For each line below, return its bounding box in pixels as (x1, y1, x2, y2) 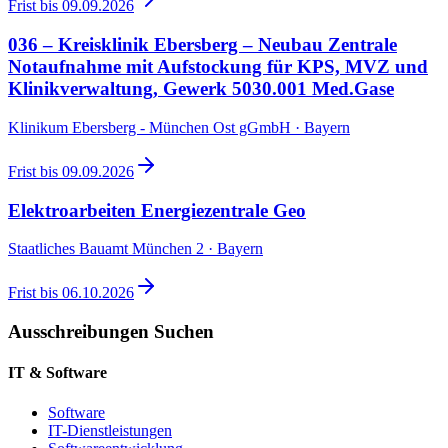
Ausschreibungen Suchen (8, 320, 214, 342)
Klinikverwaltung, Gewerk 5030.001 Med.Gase (8, 78, 394, 100)
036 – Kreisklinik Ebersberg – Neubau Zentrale (8, 34, 397, 56)
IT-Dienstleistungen (48, 421, 172, 439)
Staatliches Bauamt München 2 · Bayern (8, 240, 263, 258)
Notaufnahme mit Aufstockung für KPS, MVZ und (8, 56, 428, 78)
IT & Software (8, 364, 107, 382)
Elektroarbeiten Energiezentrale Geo (8, 199, 306, 221)
